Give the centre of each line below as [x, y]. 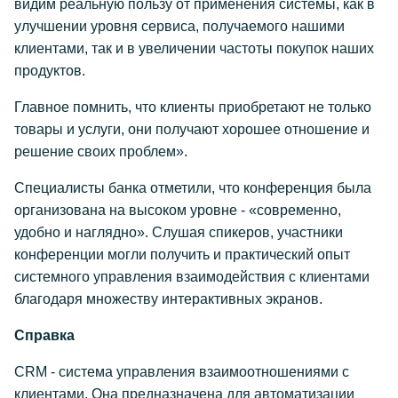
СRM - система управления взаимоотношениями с [182, 372]
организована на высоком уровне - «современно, [178, 210]
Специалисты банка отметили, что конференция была [193, 188]
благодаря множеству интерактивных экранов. [168, 299]
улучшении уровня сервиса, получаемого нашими [179, 26]
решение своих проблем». [101, 151]
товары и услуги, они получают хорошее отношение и [192, 129]
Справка [44, 335]
